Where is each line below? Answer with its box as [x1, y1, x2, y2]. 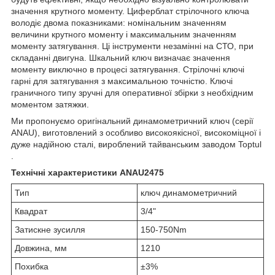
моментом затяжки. [11, 99, 89, 109]
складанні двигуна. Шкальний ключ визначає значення [11, 52, 230, 63]
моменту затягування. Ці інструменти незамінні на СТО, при [11, 41, 254, 51]
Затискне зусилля [15, 224, 85, 234]
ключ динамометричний [141, 187, 237, 198]
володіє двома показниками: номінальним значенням [11, 17, 227, 28]
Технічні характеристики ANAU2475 [11, 167, 164, 177]
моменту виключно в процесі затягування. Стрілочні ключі [11, 64, 244, 74]
